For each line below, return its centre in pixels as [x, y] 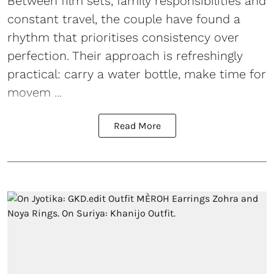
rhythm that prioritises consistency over [123, 38]
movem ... [35, 93]
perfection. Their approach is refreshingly [125, 56]
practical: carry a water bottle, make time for [137, 74]
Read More [137, 126]
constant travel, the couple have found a [124, 19]
